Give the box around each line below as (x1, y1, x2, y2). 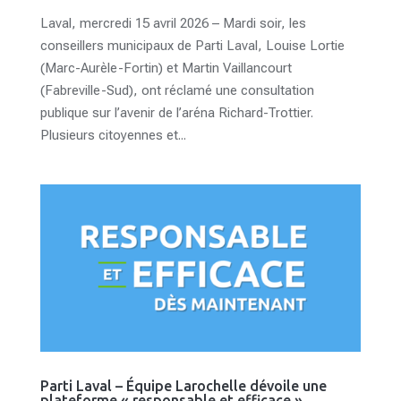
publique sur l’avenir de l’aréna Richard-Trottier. (39, 104, 313, 121)
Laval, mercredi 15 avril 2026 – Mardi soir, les (39, 14, 306, 31)
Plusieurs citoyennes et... (39, 126, 186, 143)
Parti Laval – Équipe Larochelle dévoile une (39, 378, 327, 394)
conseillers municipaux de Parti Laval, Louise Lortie (39, 37, 345, 54)
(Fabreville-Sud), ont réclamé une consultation (39, 81, 314, 98)
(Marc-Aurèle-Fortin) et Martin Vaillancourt (39, 59, 292, 76)
